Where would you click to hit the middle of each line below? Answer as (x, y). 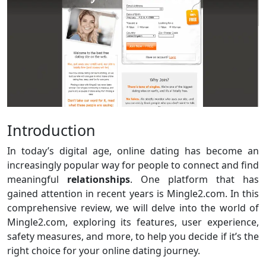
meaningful (37, 179)
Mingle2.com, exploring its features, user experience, (133, 222)
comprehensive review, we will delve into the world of (133, 208)
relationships (99, 179)
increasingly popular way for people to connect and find (133, 165)
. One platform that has (194, 179)
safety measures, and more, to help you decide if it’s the (133, 236)
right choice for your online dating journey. (104, 250)
